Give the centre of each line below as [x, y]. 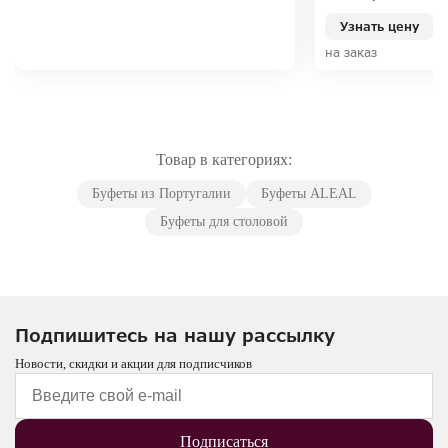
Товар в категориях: [224, 160]
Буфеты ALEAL [308, 194]
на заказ [351, 53]
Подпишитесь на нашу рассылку [175, 335]
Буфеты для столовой [224, 222]
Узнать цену [379, 27]
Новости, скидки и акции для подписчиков [133, 364]
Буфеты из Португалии [161, 194]
